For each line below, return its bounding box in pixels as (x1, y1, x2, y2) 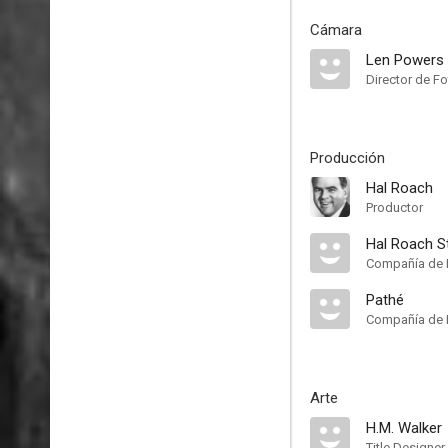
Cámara (310, 21, 362, 39)
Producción (310, 149, 385, 167)
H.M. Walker (366, 419, 442, 437)
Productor (366, 200, 423, 215)
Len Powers (366, 51, 444, 69)
